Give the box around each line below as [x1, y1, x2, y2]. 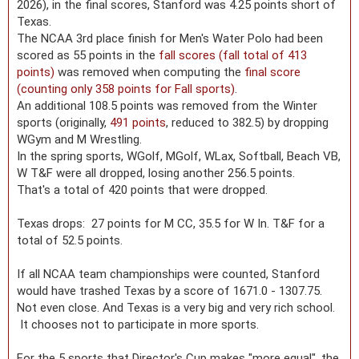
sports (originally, [17, 115, 110, 130]
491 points [110, 115, 166, 130]
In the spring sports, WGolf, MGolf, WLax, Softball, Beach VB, [17, 148, 341, 163]
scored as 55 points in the [17, 47, 159, 63]
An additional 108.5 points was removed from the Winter [17, 98, 317, 113]
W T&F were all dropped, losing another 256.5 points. [17, 165, 305, 180]
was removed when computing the [54, 64, 244, 79]
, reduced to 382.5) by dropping [166, 115, 329, 130]
